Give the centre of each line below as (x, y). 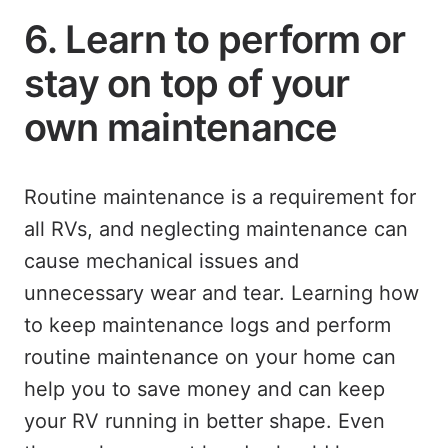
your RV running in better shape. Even (204, 420)
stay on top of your (187, 82)
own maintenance (181, 126)
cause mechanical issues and (161, 260)
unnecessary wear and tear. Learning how (221, 292)
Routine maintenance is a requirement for (220, 196)
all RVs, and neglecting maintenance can (216, 228)
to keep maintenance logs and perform (207, 324)
